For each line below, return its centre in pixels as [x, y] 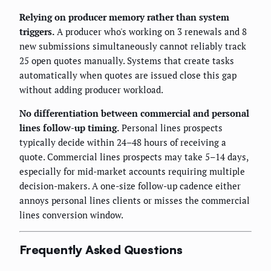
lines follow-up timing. [69, 127]
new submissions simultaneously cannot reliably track [133, 46]
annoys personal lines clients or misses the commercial [135, 200]
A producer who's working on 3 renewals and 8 [151, 31]
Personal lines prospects [171, 127]
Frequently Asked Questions [101, 250]
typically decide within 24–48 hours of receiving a [123, 142]
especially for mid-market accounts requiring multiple [132, 171]
